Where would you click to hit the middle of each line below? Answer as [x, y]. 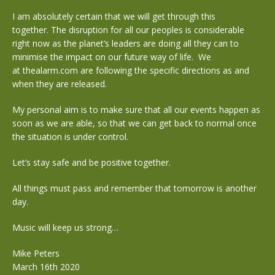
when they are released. [60, 84]
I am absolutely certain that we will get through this [114, 16]
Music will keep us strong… [65, 227]
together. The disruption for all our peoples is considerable [128, 30]
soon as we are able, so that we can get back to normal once [134, 123]
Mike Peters [36, 253]
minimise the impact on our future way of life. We [112, 57]
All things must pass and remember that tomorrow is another [134, 188]
